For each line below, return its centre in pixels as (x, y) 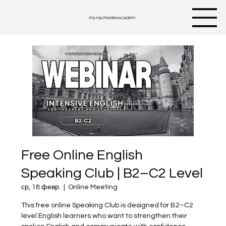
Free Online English (82, 155)
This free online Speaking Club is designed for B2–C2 (107, 205)
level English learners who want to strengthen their (104, 216)
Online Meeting (93, 187)
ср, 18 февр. (41, 187)
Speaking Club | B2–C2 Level (112, 173)
